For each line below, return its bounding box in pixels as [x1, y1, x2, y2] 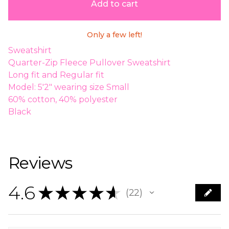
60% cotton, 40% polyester [8, 95, 118, 104]
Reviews [8, 153, 73, 173]
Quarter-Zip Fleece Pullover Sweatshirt [8, 58, 171, 67]
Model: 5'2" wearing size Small [8, 82, 129, 92]
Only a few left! [87, 30, 142, 39]
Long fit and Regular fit [8, 70, 104, 80]
